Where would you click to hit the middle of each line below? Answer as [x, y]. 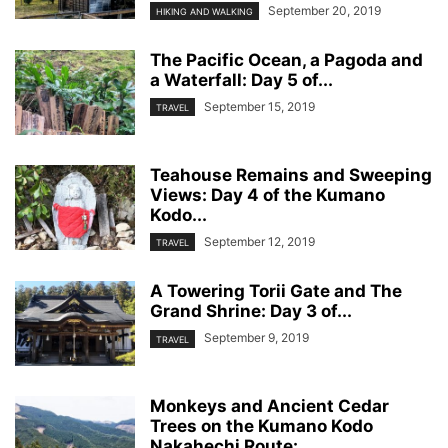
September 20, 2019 [324, 10]
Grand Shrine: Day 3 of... [251, 311]
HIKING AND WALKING [204, 12]
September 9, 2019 [256, 338]
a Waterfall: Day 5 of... [241, 80]
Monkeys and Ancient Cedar [269, 406]
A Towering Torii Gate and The [276, 291]
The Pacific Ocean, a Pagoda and [286, 60]
